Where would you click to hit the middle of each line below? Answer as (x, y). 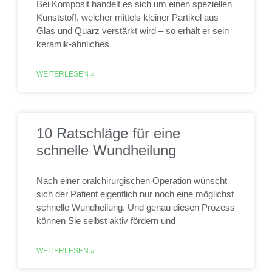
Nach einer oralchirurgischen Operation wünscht (132, 181)
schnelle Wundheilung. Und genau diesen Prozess (136, 207)
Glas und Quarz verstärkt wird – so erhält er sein (133, 31)
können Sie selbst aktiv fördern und (106, 221)
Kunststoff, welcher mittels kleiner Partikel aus (127, 17)
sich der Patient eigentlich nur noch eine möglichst (135, 194)
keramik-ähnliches (73, 44)
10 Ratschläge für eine (108, 133)
